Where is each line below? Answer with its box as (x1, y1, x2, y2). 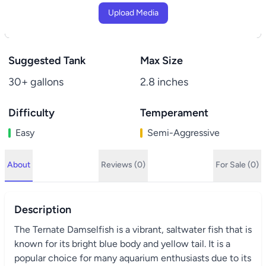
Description (14, 203, 71, 216)
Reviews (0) (100, 160, 145, 170)
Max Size (140, 54, 183, 67)
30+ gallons (8, 75, 64, 88)
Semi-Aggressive (147, 127, 220, 138)
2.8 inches (140, 75, 188, 88)
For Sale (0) (216, 160, 259, 170)
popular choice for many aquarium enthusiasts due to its (14, 252, 251, 264)
